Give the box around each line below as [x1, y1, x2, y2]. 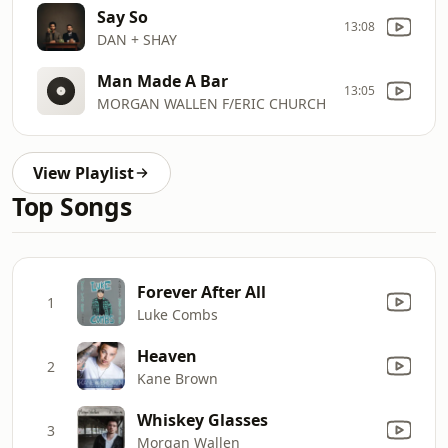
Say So [97, 5, 148, 28]
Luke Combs [137, 304, 218, 324]
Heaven [137, 344, 197, 367]
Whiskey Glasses [137, 408, 268, 431]
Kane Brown [137, 368, 218, 388]
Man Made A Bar [97, 69, 228, 92]
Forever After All [137, 280, 266, 303]
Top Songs [12, 190, 132, 223]
